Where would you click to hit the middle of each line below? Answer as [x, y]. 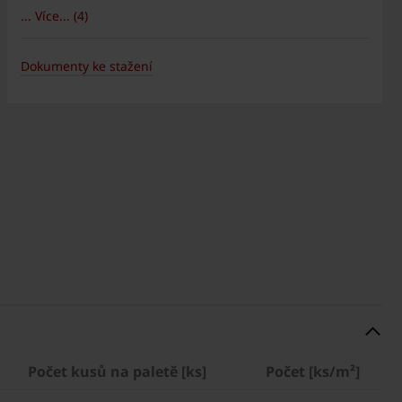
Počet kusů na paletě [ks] [117, 372]
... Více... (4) [54, 16]
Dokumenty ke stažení [86, 66]
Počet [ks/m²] [313, 372]
